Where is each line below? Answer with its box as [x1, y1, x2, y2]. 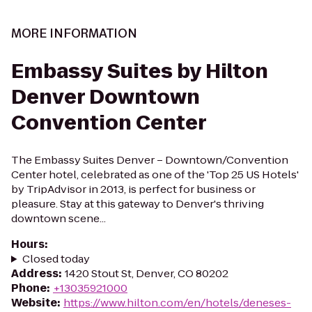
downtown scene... [11, 211, 106, 226]
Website [11, 295, 57, 310]
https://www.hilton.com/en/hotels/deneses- [63, 295, 291, 310]
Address [11, 266, 58, 281]
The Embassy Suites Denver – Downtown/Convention [11, 153, 288, 167]
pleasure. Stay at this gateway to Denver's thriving [11, 196, 264, 211]
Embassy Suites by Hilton [11, 58, 268, 85]
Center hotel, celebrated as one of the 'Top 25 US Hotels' [11, 167, 299, 182]
